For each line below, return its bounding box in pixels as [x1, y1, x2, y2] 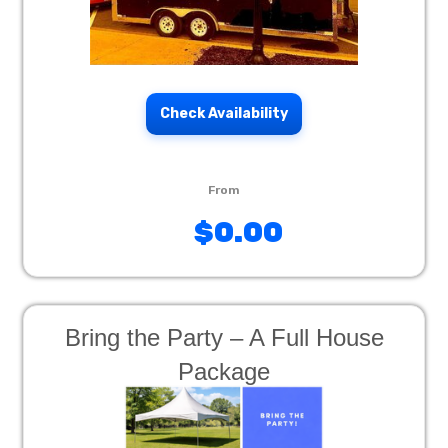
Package [178, 358, 270, 385]
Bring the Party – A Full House [64, 324, 384, 351]
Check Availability [160, 105, 288, 122]
